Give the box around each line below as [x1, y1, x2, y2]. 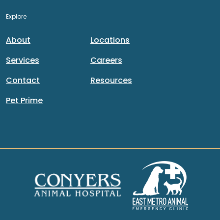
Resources [90, 75, 132, 86]
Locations [90, 34, 130, 46]
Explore [6, 12, 27, 21]
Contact [6, 75, 40, 86]
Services [6, 55, 39, 66]
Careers [90, 55, 122, 66]
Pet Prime [6, 95, 43, 106]
